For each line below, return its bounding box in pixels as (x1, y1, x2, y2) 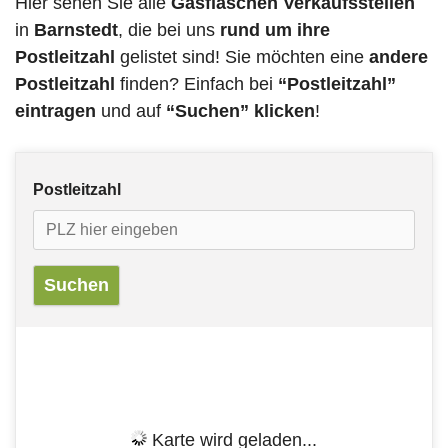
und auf (96, 101, 166, 122)
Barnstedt (29, 20, 118, 41)
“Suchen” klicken (166, 101, 315, 122)
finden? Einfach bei (115, 74, 278, 95)
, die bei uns (118, 20, 220, 41)
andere (369, 47, 428, 68)
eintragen (15, 101, 96, 122)
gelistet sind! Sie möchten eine (115, 47, 369, 68)
